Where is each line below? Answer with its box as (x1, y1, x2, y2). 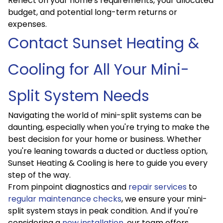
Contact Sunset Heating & (8, 33, 199, 54)
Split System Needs (8, 86, 149, 107)
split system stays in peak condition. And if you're (8, 205, 198, 217)
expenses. (8, 18, 47, 30)
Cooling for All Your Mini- (8, 59, 189, 80)
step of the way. (8, 169, 71, 181)
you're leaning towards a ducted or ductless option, (8, 145, 208, 157)
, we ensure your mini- (121, 193, 207, 205)
